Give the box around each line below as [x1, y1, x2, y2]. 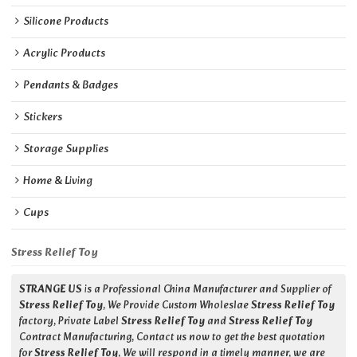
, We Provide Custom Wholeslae [103, 297, 252, 316]
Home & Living [23, 172, 93, 191]
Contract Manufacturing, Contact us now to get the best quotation [19, 329, 326, 347]
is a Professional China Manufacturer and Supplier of [82, 281, 332, 300]
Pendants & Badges [23, 76, 119, 96]
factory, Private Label [19, 313, 122, 331]
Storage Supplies [23, 140, 109, 159]
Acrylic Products [23, 45, 106, 64]
